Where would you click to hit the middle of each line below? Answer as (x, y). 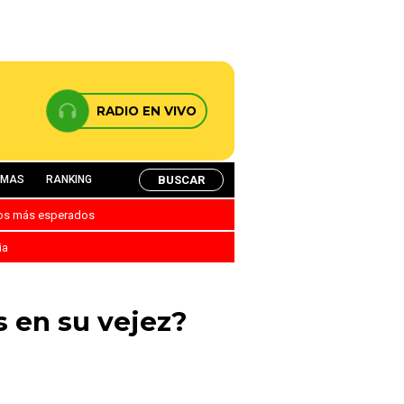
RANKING (69, 179)
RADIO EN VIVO (147, 111)
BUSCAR (181, 179)
